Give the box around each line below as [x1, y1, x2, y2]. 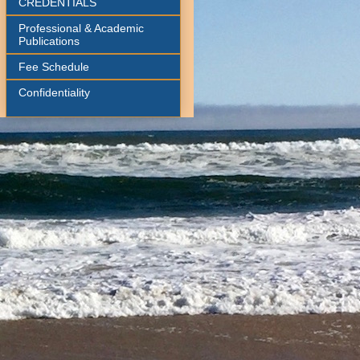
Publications [18, 35, 80, 48]
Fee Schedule [18, 60, 89, 74]
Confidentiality [18, 86, 90, 100]
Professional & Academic [18, 22, 144, 35]
